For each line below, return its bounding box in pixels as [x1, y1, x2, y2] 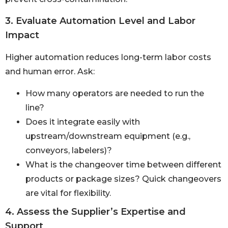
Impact [5, 30, 39, 41]
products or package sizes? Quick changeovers [25, 174, 221, 184]
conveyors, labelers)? [25, 145, 112, 155]
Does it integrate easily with [25, 117, 140, 127]
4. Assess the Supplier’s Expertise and [5, 206, 186, 217]
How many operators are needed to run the [25, 88, 204, 98]
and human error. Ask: [5, 67, 95, 77]
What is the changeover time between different [25, 159, 221, 169]
